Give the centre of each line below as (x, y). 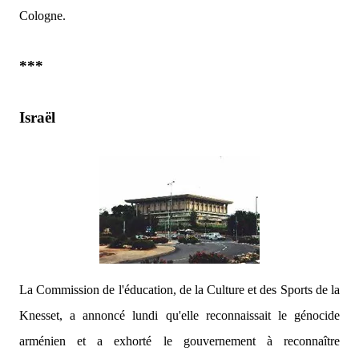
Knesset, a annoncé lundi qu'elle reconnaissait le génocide (179, 315)
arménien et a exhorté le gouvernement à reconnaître (179, 341)
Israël (37, 117)
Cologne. (42, 16)
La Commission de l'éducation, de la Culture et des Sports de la (179, 290)
